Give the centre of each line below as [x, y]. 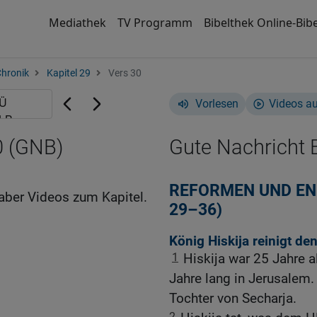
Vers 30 [124, 73]
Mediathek [77, 23]
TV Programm [155, 23]
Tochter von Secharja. [233, 299]
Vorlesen [217, 104]
